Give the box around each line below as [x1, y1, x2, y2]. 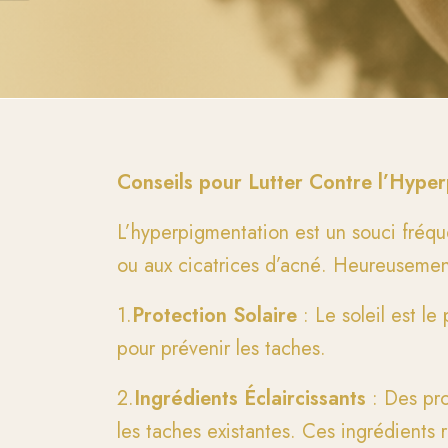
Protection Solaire [132, 301, 298, 330]
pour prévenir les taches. [117, 334, 327, 363]
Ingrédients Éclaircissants [134, 384, 367, 413]
